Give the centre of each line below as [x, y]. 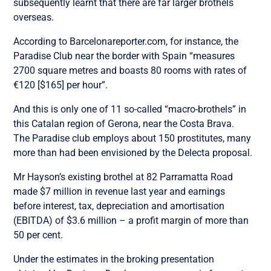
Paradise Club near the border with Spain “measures [124, 56]
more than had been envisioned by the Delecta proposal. [133, 152]
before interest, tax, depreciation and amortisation [119, 206]
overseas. [34, 17]
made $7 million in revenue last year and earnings [119, 191]
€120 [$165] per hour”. [61, 85]
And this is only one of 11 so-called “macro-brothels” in [130, 109]
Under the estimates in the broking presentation [114, 259]
